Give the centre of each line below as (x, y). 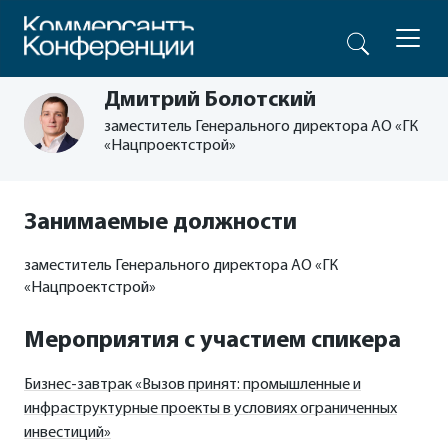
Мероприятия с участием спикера (212, 341)
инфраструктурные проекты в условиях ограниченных (210, 409)
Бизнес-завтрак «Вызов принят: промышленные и (192, 385)
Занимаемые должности (160, 223)
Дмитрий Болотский (210, 100)
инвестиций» (67, 433)
